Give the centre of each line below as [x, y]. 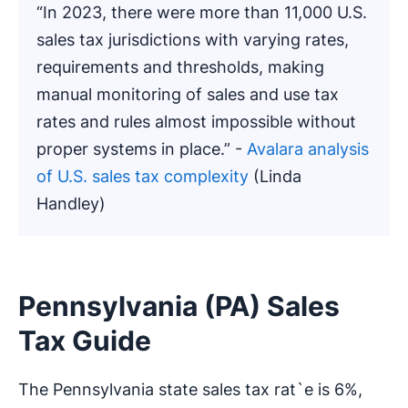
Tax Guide [85, 341]
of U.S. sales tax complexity [143, 177]
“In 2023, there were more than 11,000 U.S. [202, 13]
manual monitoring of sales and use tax [188, 95]
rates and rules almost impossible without [196, 122]
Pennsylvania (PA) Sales [179, 306]
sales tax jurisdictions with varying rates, [193, 40]
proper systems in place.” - [142, 149]
